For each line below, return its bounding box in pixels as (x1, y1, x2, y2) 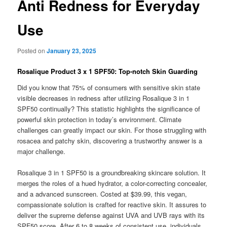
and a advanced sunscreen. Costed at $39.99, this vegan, (17, 188, 187, 199)
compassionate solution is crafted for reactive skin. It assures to (17, 199, 207, 209)
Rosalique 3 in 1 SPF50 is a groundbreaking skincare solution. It (17, 167, 206, 177)
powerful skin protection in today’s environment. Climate (17, 114, 182, 124)
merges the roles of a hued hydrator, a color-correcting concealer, (17, 178, 208, 188)
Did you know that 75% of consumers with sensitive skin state (17, 82, 201, 92)
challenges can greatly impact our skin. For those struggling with (17, 125, 207, 135)
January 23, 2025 (47, 46, 97, 55)
